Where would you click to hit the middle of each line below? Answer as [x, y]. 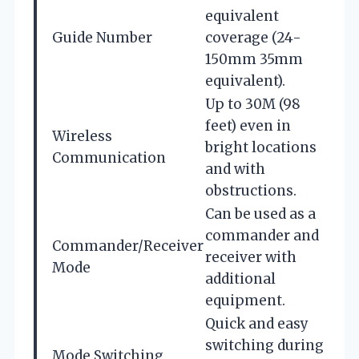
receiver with [251, 257]
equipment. [245, 300]
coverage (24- [253, 37]
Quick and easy [257, 323]
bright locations [261, 147]
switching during [264, 345]
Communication [109, 157]
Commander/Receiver [128, 246]
